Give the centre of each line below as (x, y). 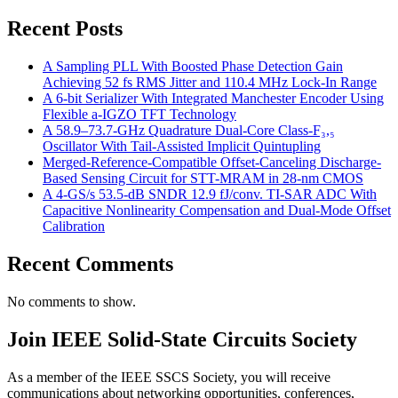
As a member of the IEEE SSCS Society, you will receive (169, 377)
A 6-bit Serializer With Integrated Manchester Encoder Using (213, 98)
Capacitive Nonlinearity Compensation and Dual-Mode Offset (217, 210)
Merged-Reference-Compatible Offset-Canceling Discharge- (212, 162)
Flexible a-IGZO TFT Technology (139, 114)
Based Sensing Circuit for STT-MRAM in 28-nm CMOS (203, 178)
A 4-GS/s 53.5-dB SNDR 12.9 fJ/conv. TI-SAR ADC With (210, 194)
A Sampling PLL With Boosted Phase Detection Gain (193, 66)
